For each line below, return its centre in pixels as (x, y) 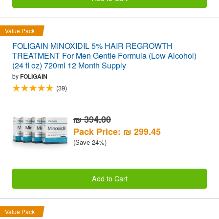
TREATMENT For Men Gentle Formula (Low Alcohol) (104, 55)
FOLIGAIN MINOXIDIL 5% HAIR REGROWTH (92, 45)
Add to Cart (109, 178)
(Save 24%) (90, 142)
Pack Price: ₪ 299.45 (117, 131)
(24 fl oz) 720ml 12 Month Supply (69, 65)
